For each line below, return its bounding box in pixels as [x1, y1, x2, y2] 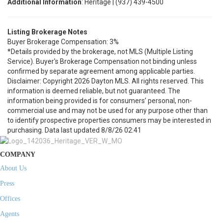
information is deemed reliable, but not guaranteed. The [7, 87, 180, 95]
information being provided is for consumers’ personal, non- [7, 97, 192, 105]
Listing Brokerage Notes [7, 28, 87, 36]
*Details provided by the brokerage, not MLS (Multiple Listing [7, 48, 193, 55]
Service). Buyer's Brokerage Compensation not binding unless [7, 57, 197, 65]
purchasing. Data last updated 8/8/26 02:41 [7, 126, 141, 134]
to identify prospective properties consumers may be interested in [7, 116, 211, 124]
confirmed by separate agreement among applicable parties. [7, 67, 195, 75]
